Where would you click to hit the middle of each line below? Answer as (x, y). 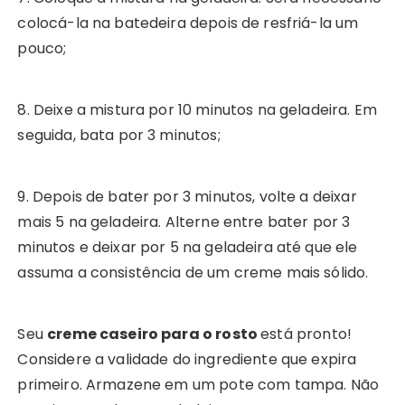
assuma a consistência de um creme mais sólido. (193, 272)
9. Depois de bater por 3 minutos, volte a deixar (187, 196)
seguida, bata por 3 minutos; (119, 135)
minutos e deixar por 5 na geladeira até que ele (188, 247)
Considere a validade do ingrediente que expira (187, 359)
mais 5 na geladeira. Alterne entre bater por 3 (184, 221)
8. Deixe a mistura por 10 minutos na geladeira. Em (197, 109)
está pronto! (306, 334)
